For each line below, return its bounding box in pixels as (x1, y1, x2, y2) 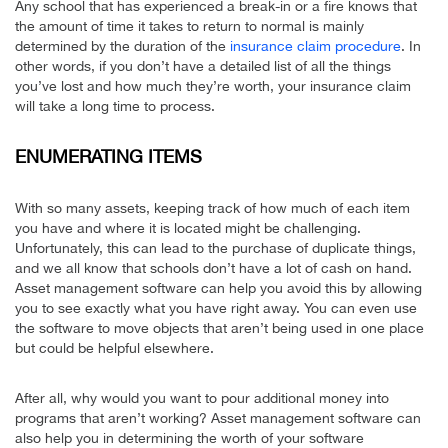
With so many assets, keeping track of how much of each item (15, 199, 410, 216)
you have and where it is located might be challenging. (15, 219, 361, 236)
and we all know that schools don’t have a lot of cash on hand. (15, 259, 412, 276)
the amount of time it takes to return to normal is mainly (15, 17, 364, 34)
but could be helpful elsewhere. (15, 339, 214, 356)
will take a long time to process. (15, 97, 215, 114)
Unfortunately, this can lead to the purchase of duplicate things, (15, 239, 416, 256)
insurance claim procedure (230, 37, 401, 54)
